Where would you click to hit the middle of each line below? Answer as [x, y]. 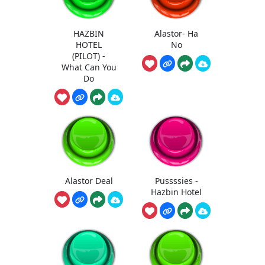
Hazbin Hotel [176, 192]
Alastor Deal [89, 181]
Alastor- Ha [176, 33]
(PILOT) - [89, 56]
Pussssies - [176, 181]
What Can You [89, 67]
